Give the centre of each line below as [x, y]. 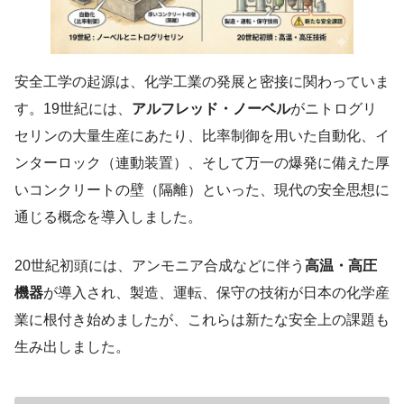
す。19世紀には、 [73, 108]
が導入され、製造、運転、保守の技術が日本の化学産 [216, 292]
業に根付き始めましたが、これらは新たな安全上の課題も [202, 319]
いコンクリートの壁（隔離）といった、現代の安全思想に [202, 189]
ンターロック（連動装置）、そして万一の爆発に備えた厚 [202, 162]
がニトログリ [334, 108]
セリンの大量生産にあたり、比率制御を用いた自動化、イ [202, 135]
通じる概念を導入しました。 [108, 216]
